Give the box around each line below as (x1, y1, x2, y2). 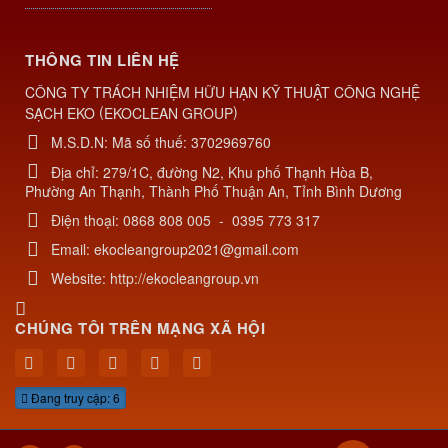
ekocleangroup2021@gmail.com (94, 238, 299, 259)
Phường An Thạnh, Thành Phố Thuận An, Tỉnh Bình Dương (25, 180, 402, 201)
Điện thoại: (51, 209, 123, 230)
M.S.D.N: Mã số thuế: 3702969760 (51, 131, 271, 152)
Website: (51, 267, 110, 288)
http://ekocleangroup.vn (110, 267, 259, 288)
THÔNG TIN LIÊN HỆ (25, 48, 180, 71)
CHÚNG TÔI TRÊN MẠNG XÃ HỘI (15, 316, 265, 339)
